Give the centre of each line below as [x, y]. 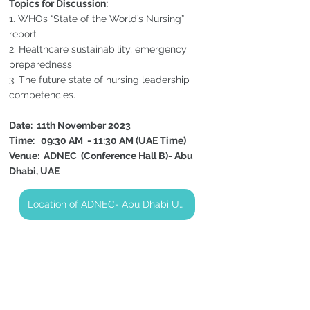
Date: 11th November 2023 [71, 125]
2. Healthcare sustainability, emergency [99, 49]
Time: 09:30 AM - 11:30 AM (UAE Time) [98, 140]
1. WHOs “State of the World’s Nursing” [98, 18]
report [23, 34]
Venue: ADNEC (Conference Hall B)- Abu [102, 155]
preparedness [40, 64]
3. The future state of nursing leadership [101, 79]
